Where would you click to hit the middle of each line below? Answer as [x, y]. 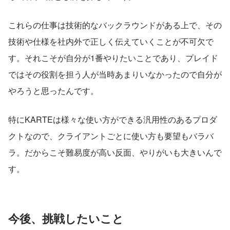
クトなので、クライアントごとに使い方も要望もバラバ [111, 136]
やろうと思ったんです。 [53, 90]
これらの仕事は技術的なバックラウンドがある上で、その [115, 25]
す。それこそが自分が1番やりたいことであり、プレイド [113, 57]
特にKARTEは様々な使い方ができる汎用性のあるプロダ [113, 119]
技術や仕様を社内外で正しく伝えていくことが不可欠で [111, 41]
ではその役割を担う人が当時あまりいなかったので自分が [115, 74]
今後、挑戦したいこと [66, 218]
